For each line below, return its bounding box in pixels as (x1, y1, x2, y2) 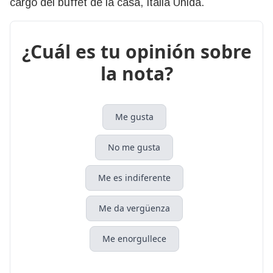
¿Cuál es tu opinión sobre (21, 39, 252, 64)
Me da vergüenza (98, 202, 170, 214)
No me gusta (108, 141, 160, 153)
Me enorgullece (102, 233, 166, 244)
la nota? (100, 61, 173, 86)
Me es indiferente (97, 172, 171, 183)
